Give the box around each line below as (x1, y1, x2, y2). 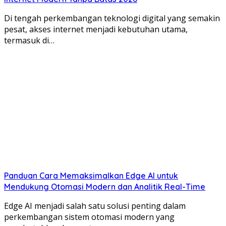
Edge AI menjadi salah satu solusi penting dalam (4, 200, 186, 212)
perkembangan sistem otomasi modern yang (4, 211, 175, 223)
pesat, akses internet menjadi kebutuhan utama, (4, 24, 188, 35)
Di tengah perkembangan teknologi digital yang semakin (4, 13, 220, 24)
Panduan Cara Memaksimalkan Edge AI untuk (4, 171, 178, 181)
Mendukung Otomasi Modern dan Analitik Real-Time (4, 182, 205, 192)
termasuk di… (4, 35, 54, 46)
